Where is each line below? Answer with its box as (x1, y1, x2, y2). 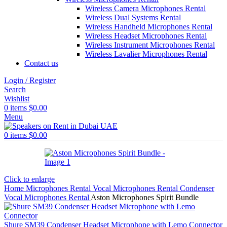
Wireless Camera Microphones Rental (85, 4, 206, 13)
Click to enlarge (4, 175, 55, 183)
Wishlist (4, 94, 29, 103)
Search (4, 85, 26, 94)
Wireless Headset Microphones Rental (85, 31, 207, 40)
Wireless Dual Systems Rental (85, 13, 181, 22)
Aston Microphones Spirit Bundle (91, 193, 199, 202)
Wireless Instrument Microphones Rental (85, 41, 215, 49)
